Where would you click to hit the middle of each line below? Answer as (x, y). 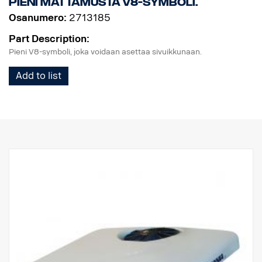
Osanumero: (38, 18)
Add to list (39, 75)
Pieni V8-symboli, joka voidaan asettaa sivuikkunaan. (105, 51)
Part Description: (49, 39)
